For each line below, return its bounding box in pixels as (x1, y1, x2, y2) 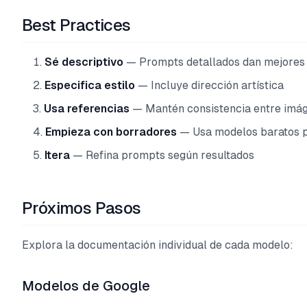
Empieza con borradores (45, 125, 177, 138)
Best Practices (22, 16, 131, 34)
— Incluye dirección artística (135, 79, 284, 92)
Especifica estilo (45, 79, 135, 92)
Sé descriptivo (45, 56, 123, 69)
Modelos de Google (22, 278, 150, 293)
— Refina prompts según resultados (70, 149, 254, 162)
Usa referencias (44, 102, 130, 115)
